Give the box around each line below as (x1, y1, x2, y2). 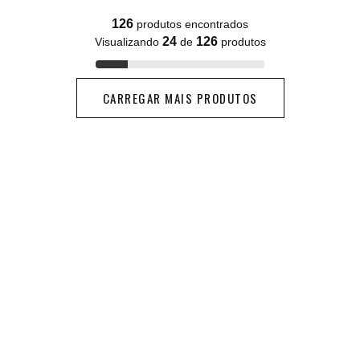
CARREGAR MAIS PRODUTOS (102, 88, 258, 107)
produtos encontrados (133, 18, 248, 31)
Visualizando (94, 35, 162, 49)
